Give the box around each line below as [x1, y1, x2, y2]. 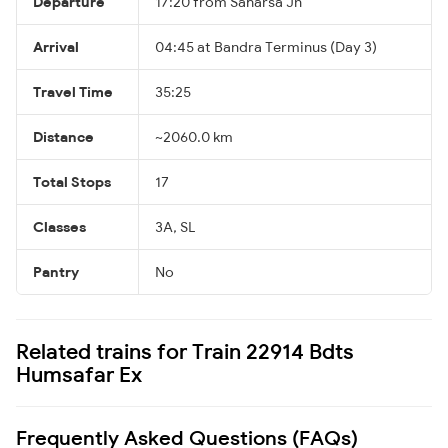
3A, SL [155, 217, 195, 236]
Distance [33, 127, 94, 146]
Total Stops [33, 172, 111, 191]
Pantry [33, 262, 79, 281]
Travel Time [33, 82, 113, 101]
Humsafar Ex [16, 360, 142, 387]
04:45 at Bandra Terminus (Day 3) [155, 37, 377, 56]
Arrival [33, 37, 79, 56]
